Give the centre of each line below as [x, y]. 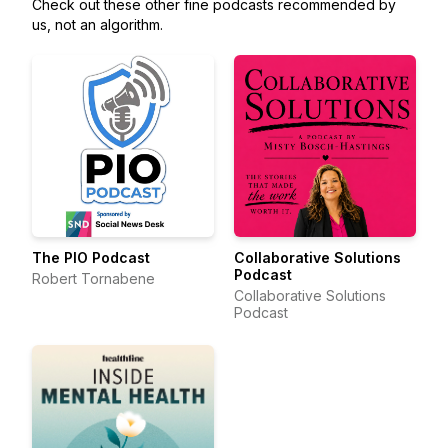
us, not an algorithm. [97, 24]
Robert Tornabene [93, 278]
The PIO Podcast [91, 257]
